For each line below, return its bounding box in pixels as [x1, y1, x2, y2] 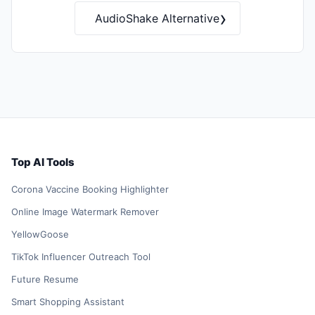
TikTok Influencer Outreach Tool [11, 251, 150, 263]
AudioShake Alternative [95, 11, 219, 25]
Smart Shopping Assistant [11, 296, 124, 308]
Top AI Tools [11, 155, 75, 169]
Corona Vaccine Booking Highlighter [11, 184, 169, 195]
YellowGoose [11, 229, 69, 240]
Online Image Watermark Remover [11, 206, 159, 218]
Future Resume [11, 274, 79, 285]
